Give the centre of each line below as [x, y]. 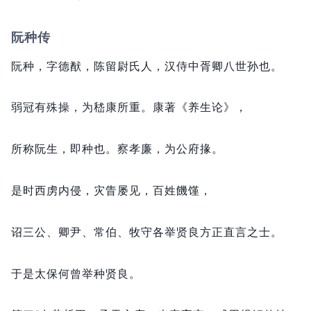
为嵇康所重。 [117, 107]
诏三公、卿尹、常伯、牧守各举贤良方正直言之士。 [147, 232]
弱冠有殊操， [47, 107]
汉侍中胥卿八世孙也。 [224, 66]
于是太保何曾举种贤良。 [76, 273]
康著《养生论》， [200, 107]
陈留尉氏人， [129, 66]
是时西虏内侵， [52, 191]
